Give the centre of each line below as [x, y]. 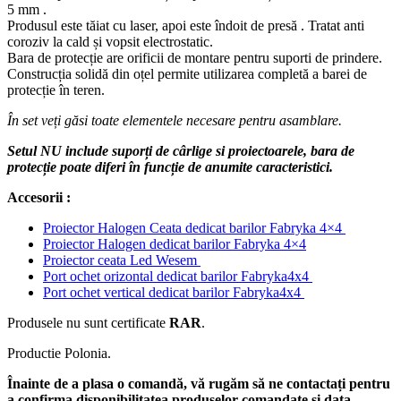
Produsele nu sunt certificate [88, 323]
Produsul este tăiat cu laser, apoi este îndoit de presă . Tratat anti [186, 26]
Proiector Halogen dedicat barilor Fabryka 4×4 [175, 244]
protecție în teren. [56, 90]
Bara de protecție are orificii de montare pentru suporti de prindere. [195, 58]
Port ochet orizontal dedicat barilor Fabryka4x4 [178, 277]
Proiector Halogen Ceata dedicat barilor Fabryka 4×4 [194, 228]
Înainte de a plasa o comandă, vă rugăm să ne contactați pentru [199, 384]
